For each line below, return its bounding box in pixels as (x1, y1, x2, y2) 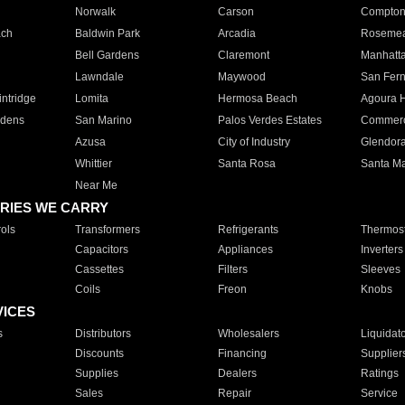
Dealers (217, 367, 257, 380)
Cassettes (74, 263, 124, 276)
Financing (217, 347, 267, 360)
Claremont (217, 49, 269, 61)
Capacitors (74, 243, 128, 256)
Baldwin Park (74, 27, 140, 40)
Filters (217, 263, 248, 276)
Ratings (360, 367, 399, 380)
